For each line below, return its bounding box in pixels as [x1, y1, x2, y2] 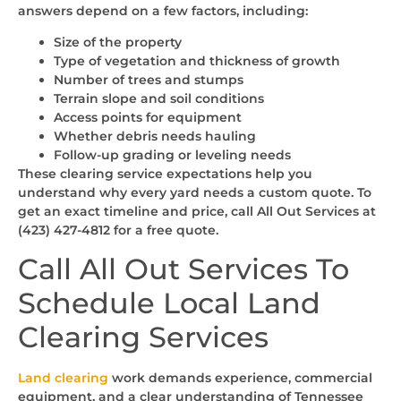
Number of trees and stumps [54, 72, 243, 89]
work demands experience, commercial [108, 370, 372, 387]
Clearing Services [18, 320, 269, 355]
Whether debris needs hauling [54, 128, 256, 145]
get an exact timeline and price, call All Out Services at [18, 203, 376, 220]
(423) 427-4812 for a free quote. [18, 222, 218, 239]
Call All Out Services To [18, 252, 349, 287]
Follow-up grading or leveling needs [54, 147, 291, 164]
